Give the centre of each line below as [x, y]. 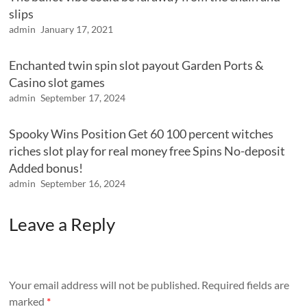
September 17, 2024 [83, 98]
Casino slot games [57, 83]
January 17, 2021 [77, 29]
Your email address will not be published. [105, 284]
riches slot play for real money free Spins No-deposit [147, 151]
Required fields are [246, 284]
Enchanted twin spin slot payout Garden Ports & [137, 65]
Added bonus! [46, 168]
